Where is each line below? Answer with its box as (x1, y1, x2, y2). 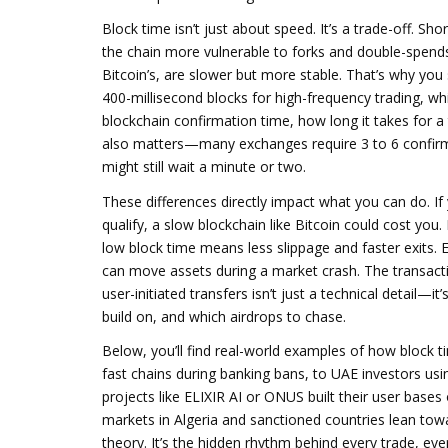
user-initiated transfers (102, 283, 248, 303)
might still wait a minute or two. (102, 157, 306, 176)
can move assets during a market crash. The (102, 260, 393, 280)
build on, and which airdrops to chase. (102, 306, 346, 326)
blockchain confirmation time (102, 111, 290, 130)
